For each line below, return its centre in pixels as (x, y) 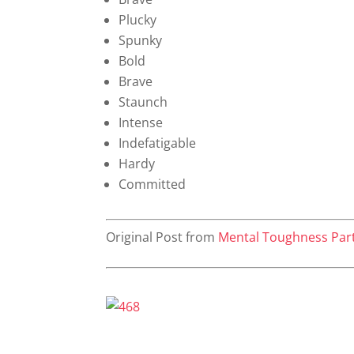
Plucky (138, 20)
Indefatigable (158, 143)
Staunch (143, 102)
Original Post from (162, 237)
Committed (153, 184)
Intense (141, 122)
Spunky (141, 40)
